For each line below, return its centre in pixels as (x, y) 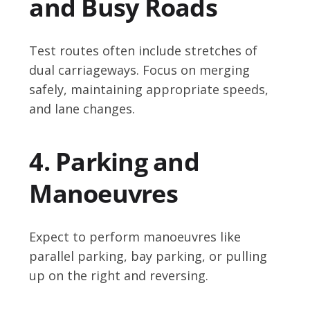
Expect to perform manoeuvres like (135, 237)
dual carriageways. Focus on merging (140, 70)
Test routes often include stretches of (144, 51)
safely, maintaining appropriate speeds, (149, 90)
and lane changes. (82, 109)
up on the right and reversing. (119, 276)
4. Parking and (114, 162)
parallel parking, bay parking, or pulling (148, 256)
